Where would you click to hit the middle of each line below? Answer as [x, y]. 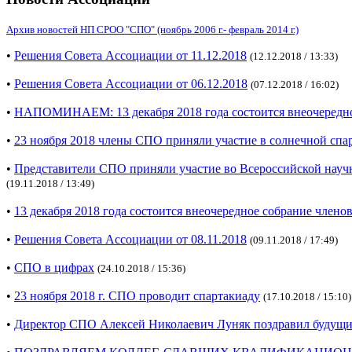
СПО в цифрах [54, 268]
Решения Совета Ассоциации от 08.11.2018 [130, 240]
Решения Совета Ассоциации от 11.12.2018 [130, 56]
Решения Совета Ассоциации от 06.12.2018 [131, 84]
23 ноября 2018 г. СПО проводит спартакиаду [137, 296]
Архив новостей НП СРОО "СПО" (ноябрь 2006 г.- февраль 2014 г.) [152, 30]
